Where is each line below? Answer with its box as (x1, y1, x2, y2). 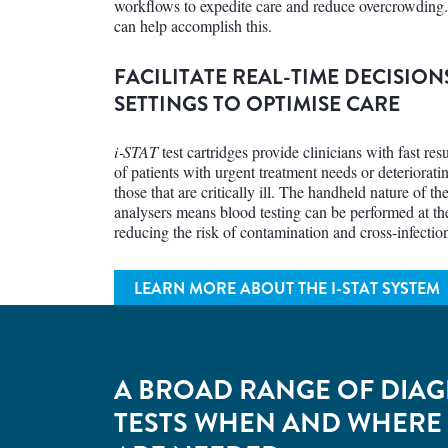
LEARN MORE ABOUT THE (134, 277, 331, 300)
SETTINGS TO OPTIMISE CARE (114, 89, 400, 119)
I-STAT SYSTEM (331, 277, 440, 300)
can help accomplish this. (114, 15, 272, 36)
